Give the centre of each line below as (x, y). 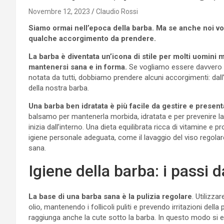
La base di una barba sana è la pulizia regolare (110, 196)
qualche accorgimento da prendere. (92, 38)
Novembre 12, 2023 (59, 11)
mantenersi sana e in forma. (78, 67)
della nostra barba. (59, 88)
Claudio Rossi (117, 11)
